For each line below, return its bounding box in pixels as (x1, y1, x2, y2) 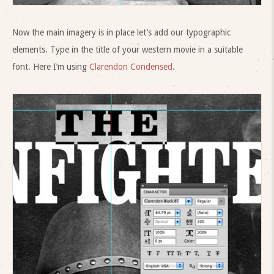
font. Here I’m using (12, 61, 89, 72)
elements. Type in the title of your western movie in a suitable (12, 44, 243, 54)
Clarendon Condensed (89, 61, 172, 72)
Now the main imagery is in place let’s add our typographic (12, 27, 231, 37)
